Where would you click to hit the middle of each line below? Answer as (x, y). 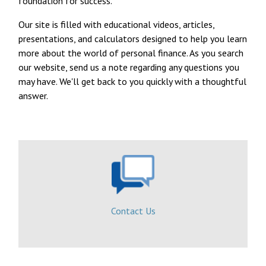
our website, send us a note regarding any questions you (129, 67)
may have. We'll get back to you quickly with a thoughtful (133, 81)
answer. (34, 95)
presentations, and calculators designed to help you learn (133, 38)
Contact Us (133, 210)
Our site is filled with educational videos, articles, (117, 24)
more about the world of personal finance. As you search (131, 53)
